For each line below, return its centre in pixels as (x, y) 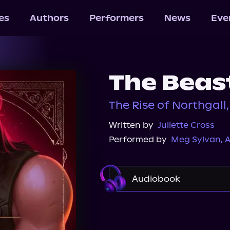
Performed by (138, 139)
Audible (144, 207)
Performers (116, 18)
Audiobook (156, 179)
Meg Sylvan (196, 139)
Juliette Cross (186, 125)
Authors (49, 18)
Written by (131, 125)
